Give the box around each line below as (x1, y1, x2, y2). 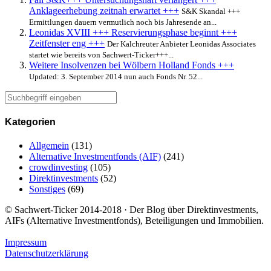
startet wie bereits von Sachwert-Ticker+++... (29, 50, 174, 59)
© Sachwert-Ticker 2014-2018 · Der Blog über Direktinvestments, (5, 204, 258, 215)
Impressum (5, 237, 47, 248)
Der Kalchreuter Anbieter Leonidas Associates (107, 39, 256, 48)
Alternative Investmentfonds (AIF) (29, 151, 161, 162)
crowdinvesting (29, 162, 88, 173)
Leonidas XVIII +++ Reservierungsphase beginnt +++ (29, 27, 237, 38)
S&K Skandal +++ (181, 6, 240, 16)
